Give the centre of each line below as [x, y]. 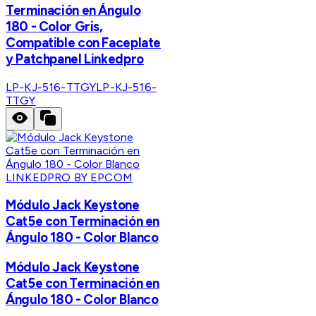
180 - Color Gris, [54, 26]
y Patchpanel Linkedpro [75, 59]
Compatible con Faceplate [84, 42]
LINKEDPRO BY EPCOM [69, 177]
